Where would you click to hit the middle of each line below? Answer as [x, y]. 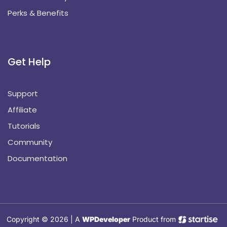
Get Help [29, 62]
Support [23, 93]
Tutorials [24, 126]
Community [30, 142]
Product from [154, 219]
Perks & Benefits [38, 13]
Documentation [37, 158]
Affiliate [22, 109]
